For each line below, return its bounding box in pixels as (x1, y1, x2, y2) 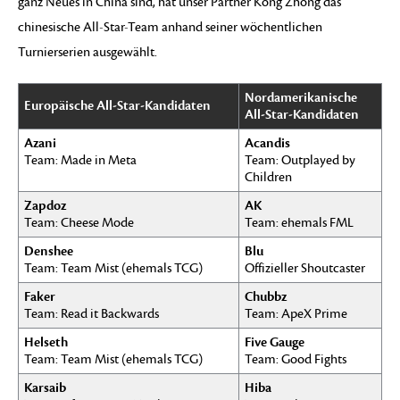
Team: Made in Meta (24, 152, 137, 168)
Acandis (245, 134, 290, 151)
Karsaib (24, 379, 66, 396)
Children (245, 169, 292, 185)
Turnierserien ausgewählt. (18, 44, 157, 60)
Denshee (24, 242, 73, 259)
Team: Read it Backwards (24, 305, 159, 321)
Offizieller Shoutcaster (245, 260, 365, 276)
